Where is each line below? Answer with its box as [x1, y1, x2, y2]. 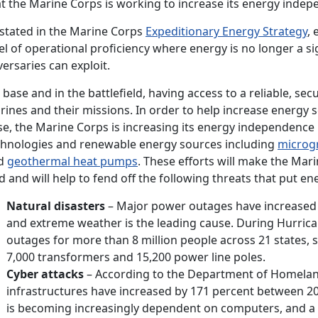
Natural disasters [6, 197, 105, 214]
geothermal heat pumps [7, 153, 138, 169]
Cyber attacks [6, 265, 84, 282]
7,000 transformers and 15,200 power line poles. [6, 248, 265, 265]
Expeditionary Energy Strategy [146, 23, 307, 39]
